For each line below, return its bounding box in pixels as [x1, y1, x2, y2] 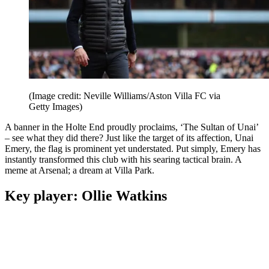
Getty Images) [29, 101, 82, 112]
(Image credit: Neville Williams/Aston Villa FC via [29, 90, 220, 101]
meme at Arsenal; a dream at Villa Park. [5, 165, 154, 175]
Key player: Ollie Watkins [5, 187, 167, 204]
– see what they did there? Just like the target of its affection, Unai [5, 132, 253, 143]
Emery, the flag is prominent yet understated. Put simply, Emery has [5, 143, 261, 154]
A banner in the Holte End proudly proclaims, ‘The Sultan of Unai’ [5, 121, 258, 132]
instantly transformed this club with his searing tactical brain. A [5, 154, 241, 165]
